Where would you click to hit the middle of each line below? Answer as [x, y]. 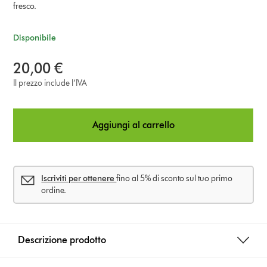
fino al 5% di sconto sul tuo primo [175, 178]
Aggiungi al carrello [133, 125]
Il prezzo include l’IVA [50, 83]
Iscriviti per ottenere [79, 178]
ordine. [54, 190]
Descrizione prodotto [62, 240]
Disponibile [35, 38]
